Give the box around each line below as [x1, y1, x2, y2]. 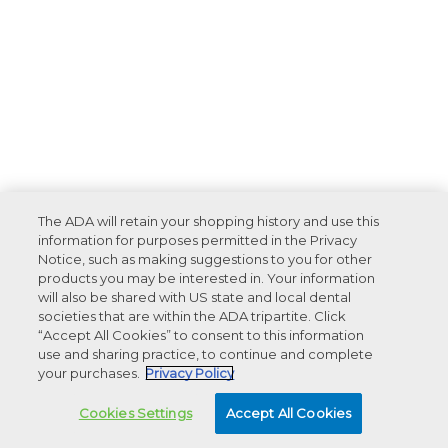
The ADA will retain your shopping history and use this [38, 213, 380, 229]
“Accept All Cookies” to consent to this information [38, 327, 365, 343]
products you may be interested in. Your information [38, 270, 376, 286]
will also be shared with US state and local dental [38, 289, 352, 305]
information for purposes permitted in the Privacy [38, 232, 358, 248]
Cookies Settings [78, 405, 192, 421]
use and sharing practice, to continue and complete [38, 346, 374, 362]
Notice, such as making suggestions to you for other [38, 251, 373, 267]
